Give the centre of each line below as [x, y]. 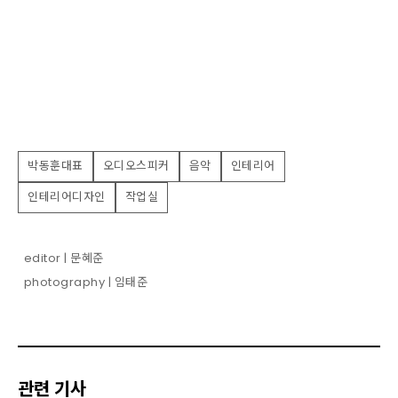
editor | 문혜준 [64, 259]
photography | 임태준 [85, 282]
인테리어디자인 [67, 197]
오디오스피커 [136, 166]
